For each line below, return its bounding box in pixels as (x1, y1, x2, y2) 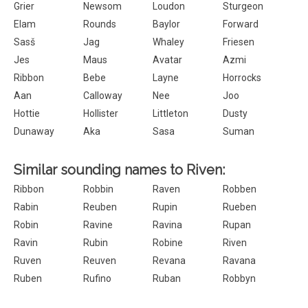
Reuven (83, 255, 117, 266)
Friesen (222, 36, 254, 47)
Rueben (222, 201, 256, 212)
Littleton (153, 108, 189, 119)
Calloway (83, 90, 123, 101)
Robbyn (222, 273, 256, 284)
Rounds (83, 19, 117, 30)
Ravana (222, 255, 256, 266)
